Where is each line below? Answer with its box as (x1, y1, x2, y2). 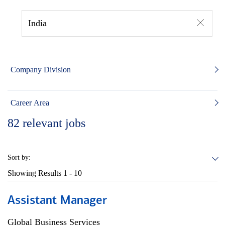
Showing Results (8, 169, 63, 177)
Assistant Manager (8, 195, 107, 207)
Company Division (11, 65, 71, 74)
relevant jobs (23, 117, 85, 130)
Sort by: (8, 154, 31, 161)
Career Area (11, 98, 49, 107)
